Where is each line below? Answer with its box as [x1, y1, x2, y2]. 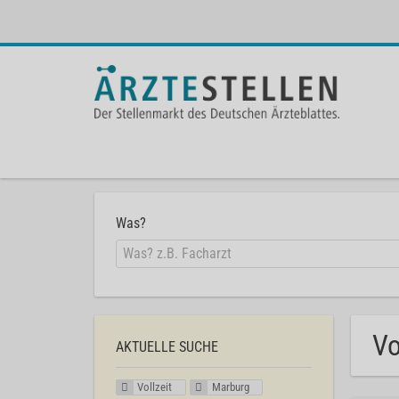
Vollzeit [137, 380, 173, 394]
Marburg [211, 380, 249, 394]
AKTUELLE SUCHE [116, 338, 218, 355]
